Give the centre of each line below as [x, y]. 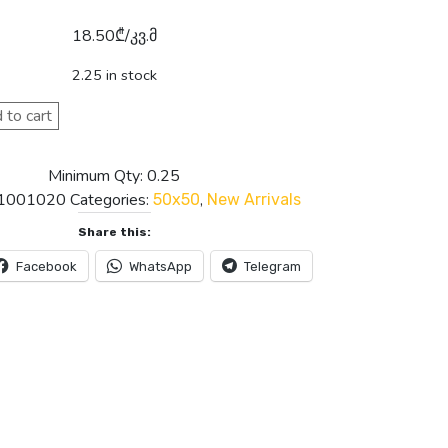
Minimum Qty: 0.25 [114, 175]
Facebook [46, 266]
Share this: [114, 231]
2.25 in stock [114, 74]
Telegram [272, 266]
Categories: [111, 199]
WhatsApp [160, 266]
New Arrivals [254, 199]
